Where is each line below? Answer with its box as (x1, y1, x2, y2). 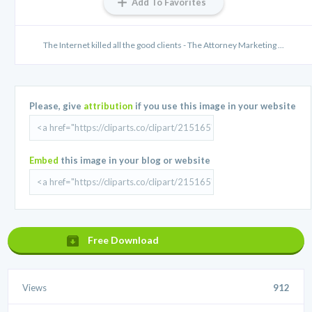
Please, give (29, 100, 84, 111)
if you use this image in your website (133, 100, 297, 111)
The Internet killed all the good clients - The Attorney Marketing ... (43, 39, 284, 50)
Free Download (88, 233, 159, 246)
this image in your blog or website (58, 154, 211, 166)
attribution (84, 100, 134, 111)
